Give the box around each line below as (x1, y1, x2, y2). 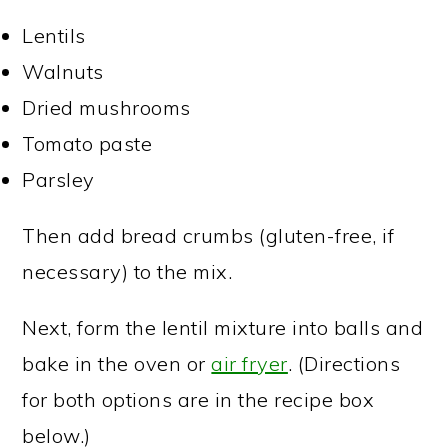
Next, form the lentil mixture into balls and (22, 315, 424, 340)
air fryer (211, 351, 288, 376)
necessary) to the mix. (22, 259, 233, 284)
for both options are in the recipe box (22, 387, 375, 412)
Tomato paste (22, 131, 153, 156)
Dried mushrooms (22, 95, 191, 120)
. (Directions (287, 351, 401, 376)
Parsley (22, 167, 95, 192)
